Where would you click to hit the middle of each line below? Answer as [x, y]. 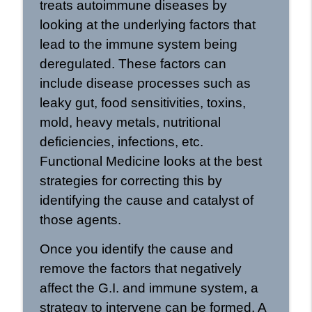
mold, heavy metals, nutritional [130, 122]
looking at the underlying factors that [147, 24]
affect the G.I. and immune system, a [149, 288]
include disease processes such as [145, 83]
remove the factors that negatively [140, 268]
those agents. [80, 219]
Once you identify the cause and [136, 249]
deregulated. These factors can [133, 63]
